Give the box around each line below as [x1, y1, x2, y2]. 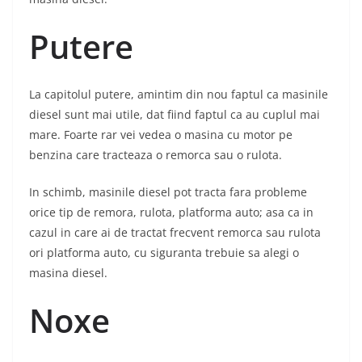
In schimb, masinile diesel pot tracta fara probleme [29, 184, 307, 200]
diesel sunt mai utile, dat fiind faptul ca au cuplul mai [29, 107, 320, 123]
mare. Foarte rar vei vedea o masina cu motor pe [29, 127, 293, 143]
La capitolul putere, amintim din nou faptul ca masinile [29, 86, 328, 103]
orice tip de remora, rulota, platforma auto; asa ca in [29, 204, 314, 221]
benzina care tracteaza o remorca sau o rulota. [29, 147, 282, 163]
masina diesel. [29, 265, 107, 281]
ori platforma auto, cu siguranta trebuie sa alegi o [29, 245, 299, 261]
